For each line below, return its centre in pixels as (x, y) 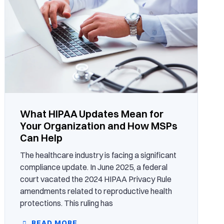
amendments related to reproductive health (96, 191)
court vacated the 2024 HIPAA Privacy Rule (96, 179)
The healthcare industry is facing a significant (98, 155)
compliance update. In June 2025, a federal (94, 167)
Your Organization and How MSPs (99, 126)
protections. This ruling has (67, 203)
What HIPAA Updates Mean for (92, 114)
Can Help (41, 138)
